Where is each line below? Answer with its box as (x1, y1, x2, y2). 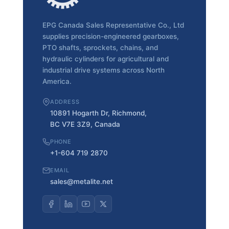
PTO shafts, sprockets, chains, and (42, 43, 158, 52)
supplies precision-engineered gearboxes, (42, 32, 179, 40)
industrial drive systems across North (42, 65, 165, 74)
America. (42, 77, 72, 85)
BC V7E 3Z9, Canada (50, 120, 120, 128)
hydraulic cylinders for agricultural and (42, 54, 169, 63)
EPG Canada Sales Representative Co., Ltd (42, 20, 184, 29)
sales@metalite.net (50, 177, 113, 186)
